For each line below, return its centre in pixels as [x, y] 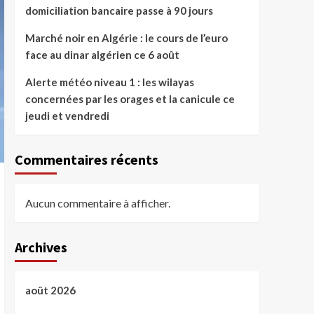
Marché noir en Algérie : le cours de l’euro [126, 38]
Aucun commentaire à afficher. [97, 203]
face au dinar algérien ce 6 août [102, 55]
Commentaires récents [86, 159]
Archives [41, 247]
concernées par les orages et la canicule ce [130, 99]
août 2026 [50, 290]
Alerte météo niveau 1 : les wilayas [109, 82]
